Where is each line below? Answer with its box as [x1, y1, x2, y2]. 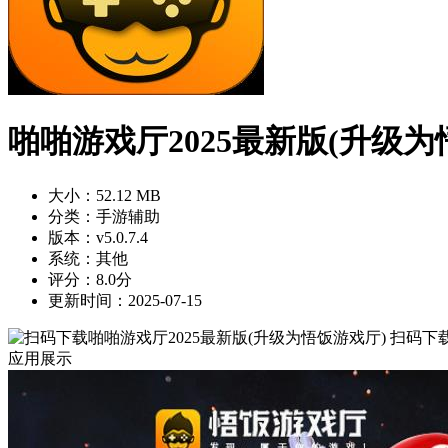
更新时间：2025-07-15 [48, 291, 202, 309]
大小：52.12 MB [48, 186, 161, 204]
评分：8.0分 [48, 270, 132, 288]
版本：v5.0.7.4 [48, 228, 148, 246]
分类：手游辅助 [48, 207, 160, 225]
